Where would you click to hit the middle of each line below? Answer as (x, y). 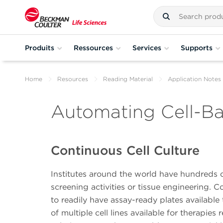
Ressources (93, 48)
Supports (197, 48)
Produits (40, 48)
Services (147, 48)
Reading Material (128, 79)
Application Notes (194, 79)
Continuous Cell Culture (125, 150)
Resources (73, 79)
